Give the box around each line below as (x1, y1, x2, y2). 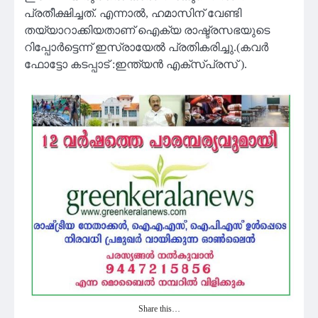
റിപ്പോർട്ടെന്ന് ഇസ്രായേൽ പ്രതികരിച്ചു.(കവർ (24, 41, 268, 54)
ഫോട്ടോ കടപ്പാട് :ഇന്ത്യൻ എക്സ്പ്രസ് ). (24, 58, 247, 71)
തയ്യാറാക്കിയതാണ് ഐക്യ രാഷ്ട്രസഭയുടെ (24, 24, 270, 37)
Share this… (138, 304, 180, 314)
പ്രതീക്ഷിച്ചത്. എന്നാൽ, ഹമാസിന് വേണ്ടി (24, 7, 241, 20)
